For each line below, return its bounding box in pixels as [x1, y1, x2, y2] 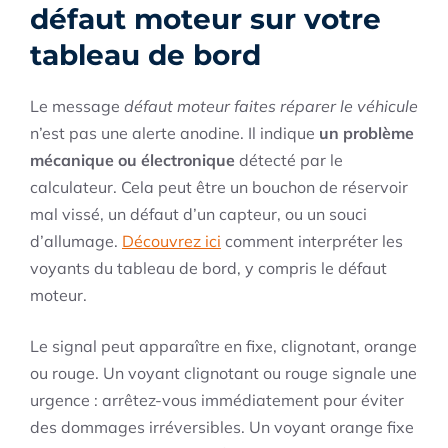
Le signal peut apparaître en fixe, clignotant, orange [30, 336, 417, 357]
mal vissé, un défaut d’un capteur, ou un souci [30, 204, 367, 225]
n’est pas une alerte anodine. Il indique [30, 123, 319, 144]
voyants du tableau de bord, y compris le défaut [30, 258, 387, 279]
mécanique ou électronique [30, 150, 235, 171]
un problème [319, 123, 414, 144]
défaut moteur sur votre [30, 2, 381, 37]
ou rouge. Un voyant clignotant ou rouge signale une [30, 363, 417, 384]
